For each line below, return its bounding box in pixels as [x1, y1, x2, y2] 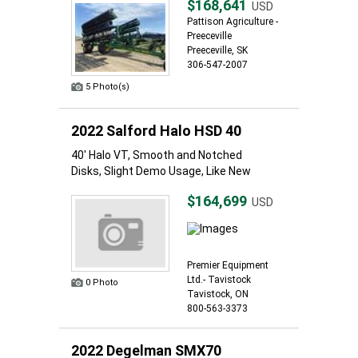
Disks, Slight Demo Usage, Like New [71, 165, 251, 177]
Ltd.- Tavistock [187, 274, 251, 285]
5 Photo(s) [86, 82, 129, 92]
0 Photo [86, 277, 118, 288]
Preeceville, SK [187, 45, 248, 56]
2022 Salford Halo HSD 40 [71, 122, 241, 139]
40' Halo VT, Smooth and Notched [71, 149, 242, 161]
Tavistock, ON [187, 288, 249, 300]
